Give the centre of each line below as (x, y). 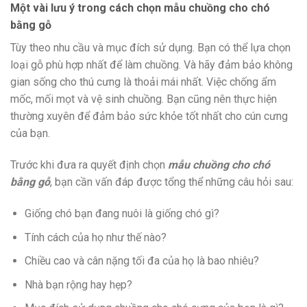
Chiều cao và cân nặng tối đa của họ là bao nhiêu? (142, 261)
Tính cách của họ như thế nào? (95, 237)
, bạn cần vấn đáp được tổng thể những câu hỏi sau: (172, 182)
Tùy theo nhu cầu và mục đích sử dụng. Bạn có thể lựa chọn (150, 48)
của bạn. (30, 134)
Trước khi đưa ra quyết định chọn (89, 165)
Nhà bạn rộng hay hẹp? (78, 284)
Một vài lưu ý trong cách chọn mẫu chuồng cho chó (140, 8)
